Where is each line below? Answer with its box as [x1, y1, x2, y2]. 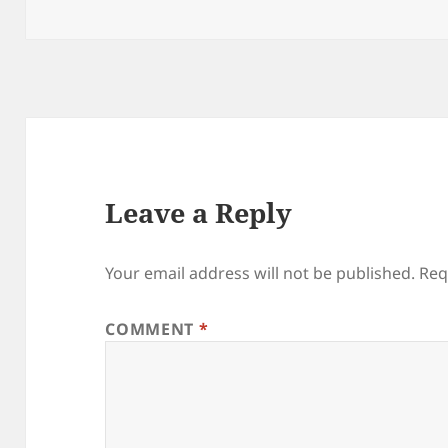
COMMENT [105, 318, 199, 341]
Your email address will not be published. [105, 262, 416, 285]
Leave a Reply [105, 194, 293, 232]
